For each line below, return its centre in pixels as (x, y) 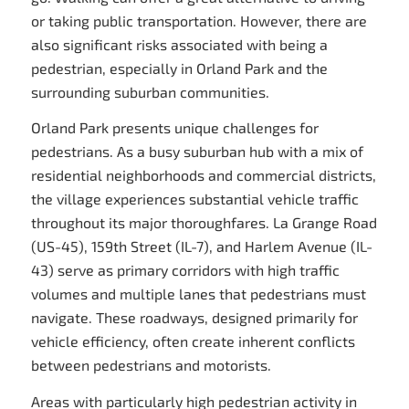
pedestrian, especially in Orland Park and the (179, 68)
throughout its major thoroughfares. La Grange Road (204, 223)
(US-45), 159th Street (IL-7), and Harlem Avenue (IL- (201, 246)
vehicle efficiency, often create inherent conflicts (193, 341)
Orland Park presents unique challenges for (174, 128)
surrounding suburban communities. (150, 91)
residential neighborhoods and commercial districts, (203, 175)
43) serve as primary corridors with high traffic (185, 270)
